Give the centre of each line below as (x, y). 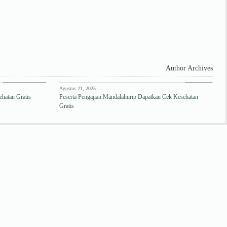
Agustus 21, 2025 (78, 88)
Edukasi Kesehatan (24, 79)
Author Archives (188, 68)
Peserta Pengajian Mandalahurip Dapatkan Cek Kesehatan (129, 97)
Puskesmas (198, 79)
